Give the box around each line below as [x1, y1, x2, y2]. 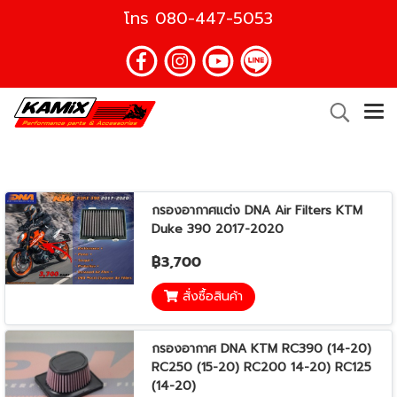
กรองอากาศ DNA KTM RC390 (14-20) [152, 339, 371, 359]
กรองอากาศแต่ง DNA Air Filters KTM [152, 201, 362, 220]
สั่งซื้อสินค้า [182, 287, 243, 307]
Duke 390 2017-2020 [152, 220, 284, 238]
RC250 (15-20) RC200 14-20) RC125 [152, 358, 371, 378]
